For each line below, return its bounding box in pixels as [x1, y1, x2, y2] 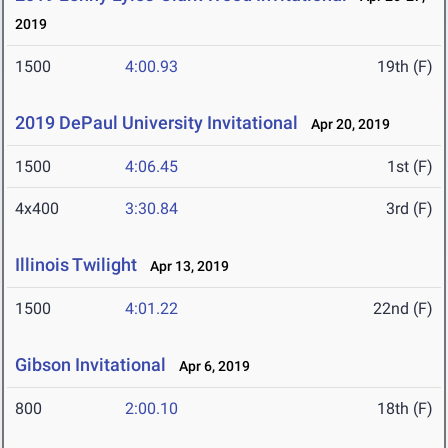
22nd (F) [373, 299, 433, 319]
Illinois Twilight [15, 254, 137, 276]
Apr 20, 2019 [302, 116, 390, 133]
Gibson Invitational [15, 354, 166, 376]
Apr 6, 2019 [170, 358, 250, 375]
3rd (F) [386, 199, 433, 219]
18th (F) [377, 399, 433, 419]
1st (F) [387, 157, 433, 177]
